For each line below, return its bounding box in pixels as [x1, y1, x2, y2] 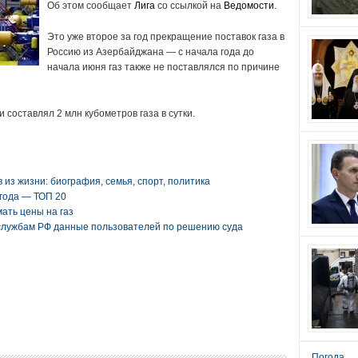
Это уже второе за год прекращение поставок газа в [46, 31, 284, 42]
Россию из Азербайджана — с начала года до [46, 46, 254, 58]
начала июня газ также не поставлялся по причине [46, 62, 280, 73]
